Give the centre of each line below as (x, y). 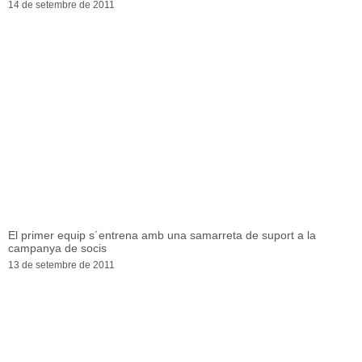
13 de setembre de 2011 (61, 265)
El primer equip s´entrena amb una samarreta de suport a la (162, 236)
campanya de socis (57, 248)
